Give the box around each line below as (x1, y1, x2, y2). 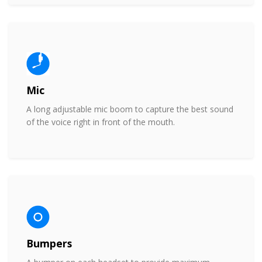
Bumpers (26, 236, 72, 250)
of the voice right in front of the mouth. (26, 116, 177, 127)
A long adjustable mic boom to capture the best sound (26, 103, 233, 115)
